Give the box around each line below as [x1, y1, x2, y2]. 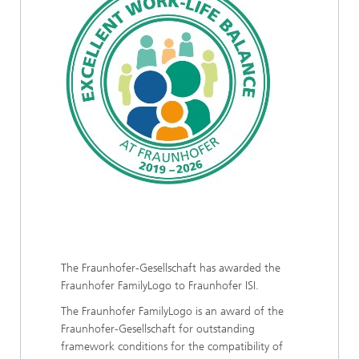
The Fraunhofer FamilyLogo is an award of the [61, 305, 284, 318]
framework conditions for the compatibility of [61, 340, 283, 353]
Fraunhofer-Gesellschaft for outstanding [61, 322, 255, 336]
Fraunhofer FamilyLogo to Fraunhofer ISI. [61, 279, 259, 292]
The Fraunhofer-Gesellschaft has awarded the [61, 261, 280, 275]
